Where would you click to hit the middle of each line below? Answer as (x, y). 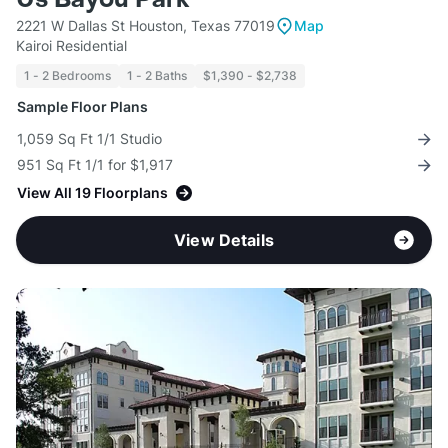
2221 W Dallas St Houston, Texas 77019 (145, 26)
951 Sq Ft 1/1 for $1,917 (95, 165)
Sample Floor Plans (82, 107)
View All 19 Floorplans (92, 193)
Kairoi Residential (71, 46)
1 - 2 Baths (157, 76)
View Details (224, 240)
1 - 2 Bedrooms (67, 76)
